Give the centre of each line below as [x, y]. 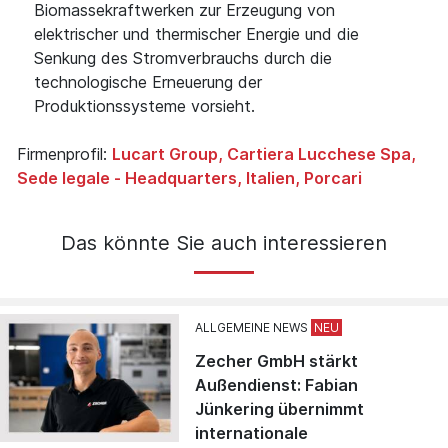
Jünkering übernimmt [280, 408]
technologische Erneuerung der [148, 81]
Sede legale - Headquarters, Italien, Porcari [189, 177]
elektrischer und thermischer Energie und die [196, 33]
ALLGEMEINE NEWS [252, 327]
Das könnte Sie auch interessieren [224, 242]
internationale [252, 432]
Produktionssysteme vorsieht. [144, 105]
